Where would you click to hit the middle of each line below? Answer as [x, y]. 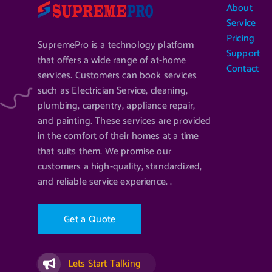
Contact [243, 69]
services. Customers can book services [117, 76]
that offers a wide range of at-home [112, 61]
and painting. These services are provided [124, 121]
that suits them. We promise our [104, 152]
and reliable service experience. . [105, 182]
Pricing [241, 38]
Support [243, 53]
